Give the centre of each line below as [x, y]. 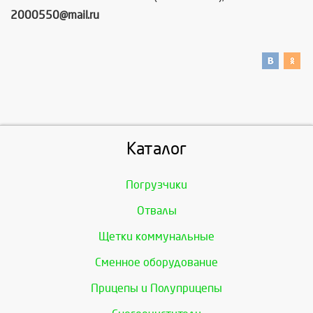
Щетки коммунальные [156, 236]
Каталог [156, 149]
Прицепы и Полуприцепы [156, 288]
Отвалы [156, 211]
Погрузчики [156, 185]
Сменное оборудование [156, 262]
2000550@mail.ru [55, 15]
